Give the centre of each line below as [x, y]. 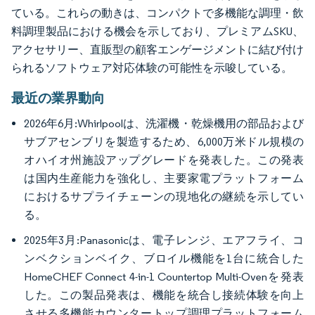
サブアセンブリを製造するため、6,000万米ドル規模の [164, 142]
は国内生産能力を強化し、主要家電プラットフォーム [164, 179]
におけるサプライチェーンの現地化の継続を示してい [164, 197]
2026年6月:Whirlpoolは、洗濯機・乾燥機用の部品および [164, 124]
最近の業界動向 [58, 98]
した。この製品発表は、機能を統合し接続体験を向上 [164, 295]
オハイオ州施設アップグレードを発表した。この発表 [164, 160]
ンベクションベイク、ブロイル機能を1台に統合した [164, 259]
